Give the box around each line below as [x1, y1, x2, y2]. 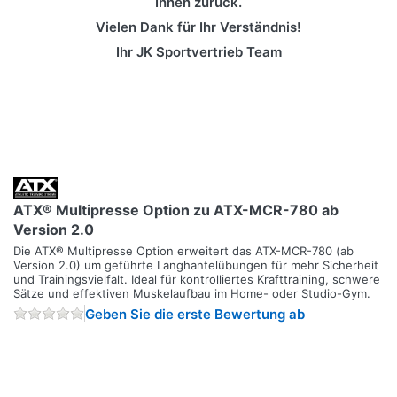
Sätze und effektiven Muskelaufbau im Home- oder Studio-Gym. [13, 285, 370, 300]
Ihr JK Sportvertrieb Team [115, 43, 282, 61]
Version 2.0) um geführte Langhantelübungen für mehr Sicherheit [13, 257, 378, 272]
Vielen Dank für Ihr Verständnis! [96, 19, 301, 36]
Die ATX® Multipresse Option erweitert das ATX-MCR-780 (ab [13, 243, 354, 258]
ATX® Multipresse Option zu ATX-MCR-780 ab [13, 200, 339, 219]
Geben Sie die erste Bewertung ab [85, 305, 305, 323]
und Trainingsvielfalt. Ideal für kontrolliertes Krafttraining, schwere [13, 271, 380, 286]
